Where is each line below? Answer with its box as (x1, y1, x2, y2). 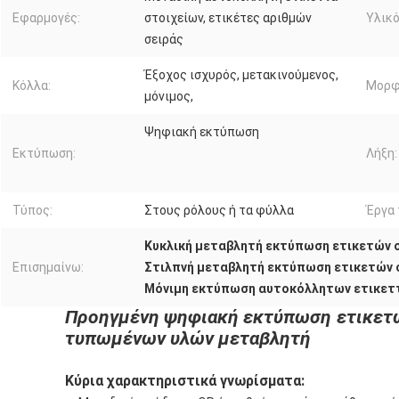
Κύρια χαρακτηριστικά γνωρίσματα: (64, 371, 305, 389)
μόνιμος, (144, 88, 193, 103)
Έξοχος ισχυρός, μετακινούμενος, (144, 67, 338, 82)
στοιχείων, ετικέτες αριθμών (144, 10, 312, 25)
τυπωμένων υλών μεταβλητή (64, 327, 311, 349)
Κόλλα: (12, 77, 51, 93)
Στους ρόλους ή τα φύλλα (144, 202, 294, 217)
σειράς (144, 31, 183, 46)
